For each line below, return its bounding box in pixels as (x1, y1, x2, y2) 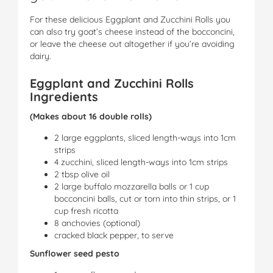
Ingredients (30, 88, 98, 104)
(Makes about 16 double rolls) (30, 110, 152, 122)
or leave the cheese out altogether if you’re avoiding (30, 38, 235, 49)
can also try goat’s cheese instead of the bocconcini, (30, 26, 235, 37)
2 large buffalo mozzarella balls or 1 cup (54, 180, 209, 192)
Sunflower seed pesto (30, 247, 119, 259)
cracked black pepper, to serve (54, 229, 174, 241)
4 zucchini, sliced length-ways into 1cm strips (54, 156, 228, 168)
